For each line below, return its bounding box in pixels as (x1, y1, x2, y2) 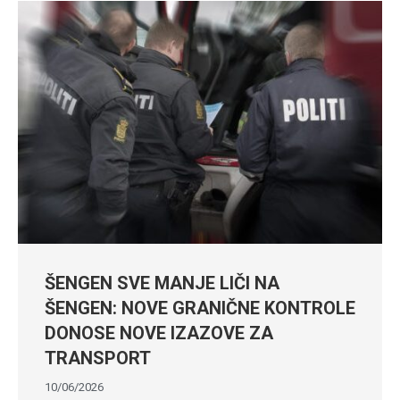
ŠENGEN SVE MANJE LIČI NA (45, 272, 279, 295)
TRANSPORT (45, 347, 151, 370)
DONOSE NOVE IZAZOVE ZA (45, 322, 273, 345)
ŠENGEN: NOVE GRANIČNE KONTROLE (45, 297, 355, 320)
